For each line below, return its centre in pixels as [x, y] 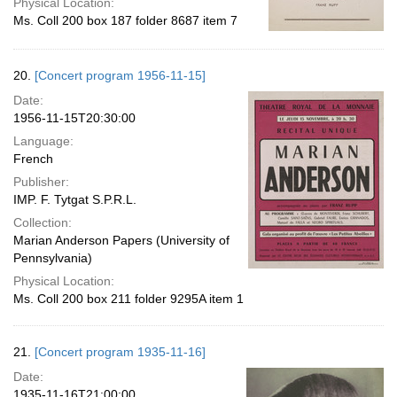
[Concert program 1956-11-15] [120, 75]
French [33, 159]
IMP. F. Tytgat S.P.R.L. [75, 199]
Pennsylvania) [53, 258]
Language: [43, 141]
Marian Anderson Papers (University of [121, 240]
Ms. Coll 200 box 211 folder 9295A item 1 [128, 299]
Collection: [43, 222]
